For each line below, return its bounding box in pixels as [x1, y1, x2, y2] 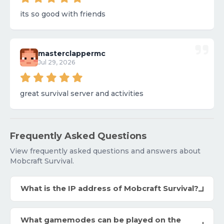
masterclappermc [38, 49, 105, 58]
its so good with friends [20, 9, 105, 19]
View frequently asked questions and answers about [10, 146, 200, 156]
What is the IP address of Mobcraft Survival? [20, 184, 198, 193]
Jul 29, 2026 [38, 58, 75, 66]
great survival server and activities [20, 89, 143, 98]
